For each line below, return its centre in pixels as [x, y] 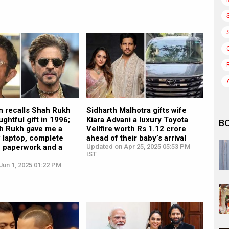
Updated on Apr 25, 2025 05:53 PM [138, 147]
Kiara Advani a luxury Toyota [137, 120]
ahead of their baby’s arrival [136, 138]
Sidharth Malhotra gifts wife [136, 111]
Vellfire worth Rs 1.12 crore [136, 129]
